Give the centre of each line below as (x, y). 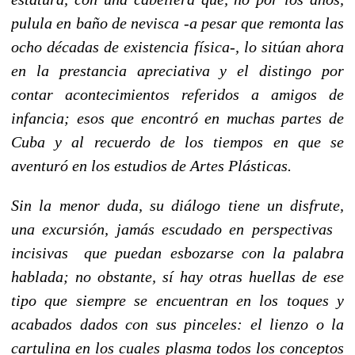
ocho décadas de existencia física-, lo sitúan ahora (177, 46)
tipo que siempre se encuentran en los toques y (177, 300)
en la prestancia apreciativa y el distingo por (177, 70)
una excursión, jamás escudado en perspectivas (177, 229)
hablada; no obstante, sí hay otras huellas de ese (177, 276)
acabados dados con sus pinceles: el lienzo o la (177, 324)
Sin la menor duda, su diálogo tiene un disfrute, (177, 205)
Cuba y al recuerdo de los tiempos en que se (177, 141)
